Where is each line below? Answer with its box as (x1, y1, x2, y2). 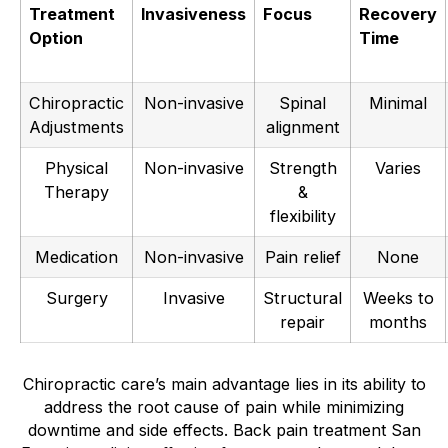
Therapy (44, 182, 109, 203)
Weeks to (362, 288, 434, 309)
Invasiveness (141, 4, 246, 25)
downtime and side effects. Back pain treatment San (27, 420, 421, 441)
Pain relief (264, 247, 341, 268)
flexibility (269, 206, 336, 227)
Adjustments (29, 117, 124, 138)
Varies (375, 158, 421, 179)
